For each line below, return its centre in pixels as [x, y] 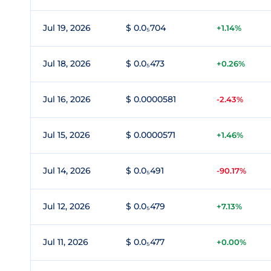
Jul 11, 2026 [66, 242]
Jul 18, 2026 [67, 64]
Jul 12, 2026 [67, 206]
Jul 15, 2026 [67, 135]
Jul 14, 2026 [67, 171]
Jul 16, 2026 [67, 99]
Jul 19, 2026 [67, 28]
